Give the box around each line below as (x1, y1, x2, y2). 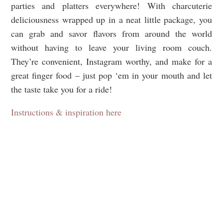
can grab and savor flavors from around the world (11, 27, 212, 39)
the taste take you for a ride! (11, 83, 112, 95)
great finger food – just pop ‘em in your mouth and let (11, 69, 212, 81)
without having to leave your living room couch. (11, 41, 212, 53)
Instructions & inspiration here (11, 106, 121, 118)
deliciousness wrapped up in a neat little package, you (11, 13, 212, 25)
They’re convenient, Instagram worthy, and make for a (11, 55, 212, 67)
